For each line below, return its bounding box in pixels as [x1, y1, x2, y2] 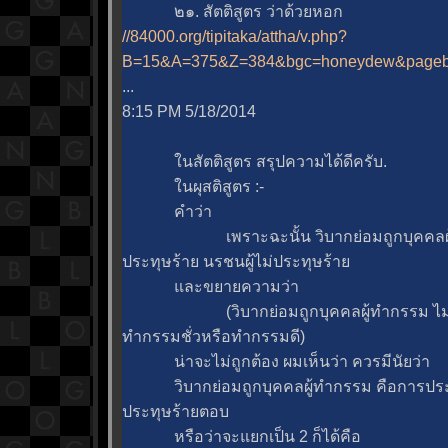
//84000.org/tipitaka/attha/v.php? [122, 28, 347, 46]
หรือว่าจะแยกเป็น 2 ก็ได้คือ [122, 428, 361, 446]
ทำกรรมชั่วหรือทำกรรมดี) [122, 328, 305, 346]
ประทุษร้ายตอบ [122, 403, 229, 421]
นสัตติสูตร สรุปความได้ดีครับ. [122, 153, 387, 171]
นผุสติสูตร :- [122, 178, 264, 196]
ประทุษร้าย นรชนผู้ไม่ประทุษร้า [122, 253, 350, 271]
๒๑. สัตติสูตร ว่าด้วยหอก [122, 3, 343, 21]
